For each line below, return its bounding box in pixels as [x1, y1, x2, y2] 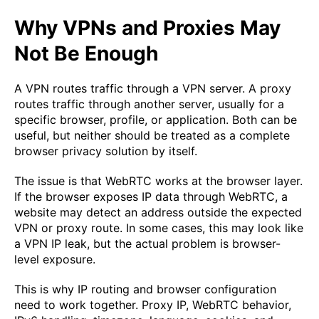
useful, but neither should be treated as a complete [14, 128, 290, 143]
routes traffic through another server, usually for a [14, 97, 284, 112]
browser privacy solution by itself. [14, 144, 197, 159]
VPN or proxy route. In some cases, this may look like [14, 221, 303, 236]
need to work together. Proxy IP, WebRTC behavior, [14, 298, 291, 313]
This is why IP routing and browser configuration [14, 282, 276, 297]
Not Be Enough [14, 41, 158, 66]
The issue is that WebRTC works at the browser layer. [14, 174, 303, 189]
